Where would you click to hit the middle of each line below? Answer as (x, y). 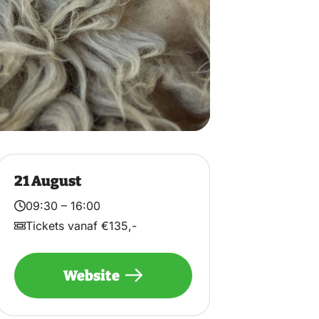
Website (92, 275)
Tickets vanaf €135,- (81, 225)
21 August (48, 181)
